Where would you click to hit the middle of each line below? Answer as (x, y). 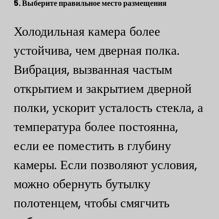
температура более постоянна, (96, 126)
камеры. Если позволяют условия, (105, 164)
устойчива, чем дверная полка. (97, 50)
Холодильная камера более (87, 31)
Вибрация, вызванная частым (93, 69)
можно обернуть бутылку (82, 184)
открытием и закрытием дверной (103, 88)
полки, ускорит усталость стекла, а (109, 107)
